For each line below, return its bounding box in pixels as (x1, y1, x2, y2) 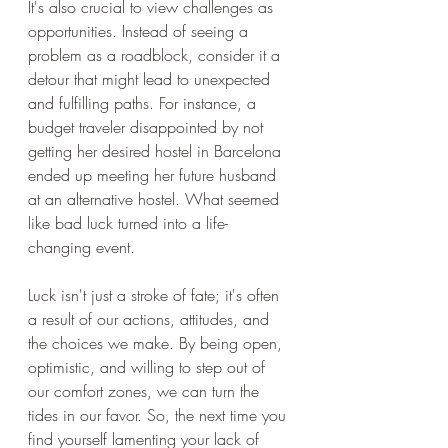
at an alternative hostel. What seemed (28, 188, 284, 210)
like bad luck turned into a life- (28, 212, 228, 234)
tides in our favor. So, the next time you (28, 404, 291, 426)
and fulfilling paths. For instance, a (28, 92, 261, 114)
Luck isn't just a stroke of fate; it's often (28, 284, 284, 306)
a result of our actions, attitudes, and (28, 308, 274, 330)
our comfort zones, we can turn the (28, 380, 264, 402)
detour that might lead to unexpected (28, 68, 275, 90)
